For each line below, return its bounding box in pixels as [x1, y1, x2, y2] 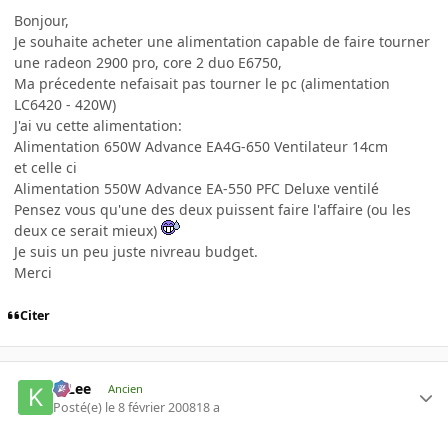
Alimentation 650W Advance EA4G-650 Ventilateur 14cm [14, 136, 388, 156]
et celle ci [14, 157, 77, 177]
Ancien [107, 381, 143, 397]
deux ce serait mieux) [14, 220, 161, 240]
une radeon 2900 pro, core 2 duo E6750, [14, 52, 282, 72]
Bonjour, [14, 10, 69, 30]
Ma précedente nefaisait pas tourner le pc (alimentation [14, 73, 390, 93]
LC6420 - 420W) [14, 94, 116, 114]
